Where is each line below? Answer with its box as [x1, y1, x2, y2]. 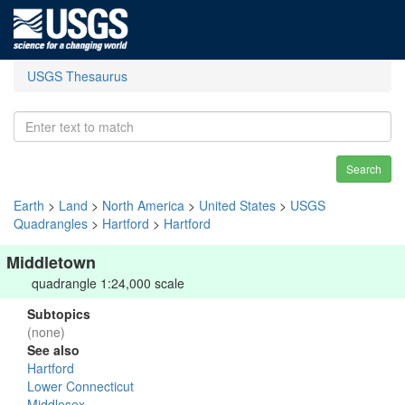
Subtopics [27, 305, 90, 323]
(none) [27, 323, 65, 341]
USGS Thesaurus [27, 67, 127, 85]
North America [102, 196, 184, 214]
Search [346, 161, 381, 176]
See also [27, 341, 80, 359]
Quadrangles [14, 214, 88, 232]
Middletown [6, 250, 96, 274]
